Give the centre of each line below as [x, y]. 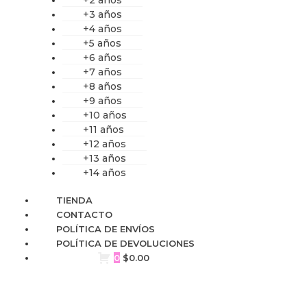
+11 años [103, 129]
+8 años [102, 86]
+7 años [102, 72]
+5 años [102, 43]
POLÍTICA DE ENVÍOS [106, 229]
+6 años [102, 57]
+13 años [105, 158]
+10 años [105, 115]
